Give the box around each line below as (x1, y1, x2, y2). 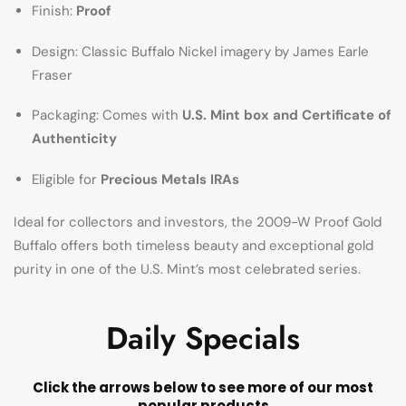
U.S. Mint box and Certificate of (182, 106, 391, 125)
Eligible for (32, 169, 101, 188)
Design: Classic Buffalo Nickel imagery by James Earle (32, 42, 369, 61)
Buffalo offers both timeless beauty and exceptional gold (14, 237, 373, 256)
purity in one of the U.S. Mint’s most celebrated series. (14, 260, 361, 279)
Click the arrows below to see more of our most (33, 377, 373, 397)
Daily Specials (106, 315, 300, 361)
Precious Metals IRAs (101, 169, 239, 188)
